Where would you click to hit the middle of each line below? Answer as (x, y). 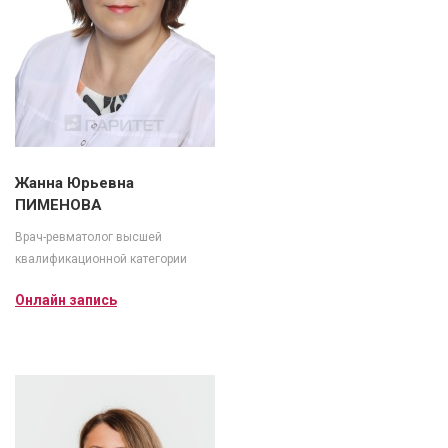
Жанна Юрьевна (74, 183)
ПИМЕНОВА (58, 205)
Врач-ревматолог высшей (88, 237)
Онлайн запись (66, 300)
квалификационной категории (101, 259)
